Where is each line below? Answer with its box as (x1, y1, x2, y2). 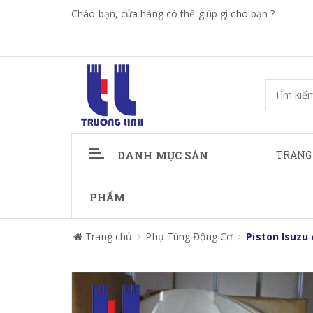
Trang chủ (85, 230, 133, 243)
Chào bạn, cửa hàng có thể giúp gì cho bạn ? (71, 7, 275, 20)
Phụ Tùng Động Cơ (145, 230, 233, 243)
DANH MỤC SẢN (117, 148, 209, 162)
